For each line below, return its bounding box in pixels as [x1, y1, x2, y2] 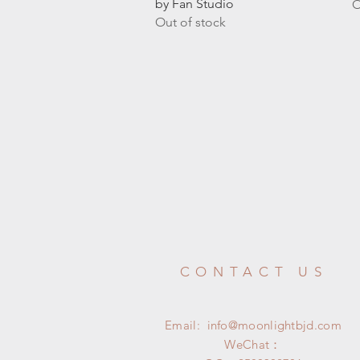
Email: [165, 317, 207, 333]
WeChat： [224, 336, 282, 352]
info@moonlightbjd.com [207, 317, 342, 333]
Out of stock [155, 14, 226, 30]
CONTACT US [179, 263, 328, 280]
